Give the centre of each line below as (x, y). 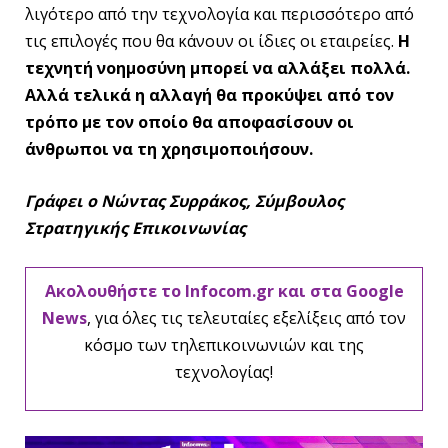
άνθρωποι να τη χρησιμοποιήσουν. (169, 149)
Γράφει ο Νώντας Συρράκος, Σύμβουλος (184, 201)
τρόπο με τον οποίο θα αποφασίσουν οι (189, 122)
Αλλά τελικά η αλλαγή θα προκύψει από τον (209, 95)
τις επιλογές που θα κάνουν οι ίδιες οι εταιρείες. (211, 41)
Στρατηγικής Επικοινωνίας (135, 228)
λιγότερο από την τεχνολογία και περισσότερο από (219, 14)
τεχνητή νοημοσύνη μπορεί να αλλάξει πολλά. (217, 68)
